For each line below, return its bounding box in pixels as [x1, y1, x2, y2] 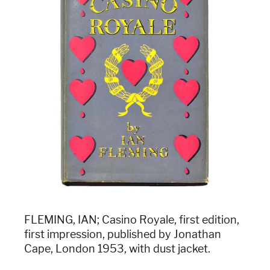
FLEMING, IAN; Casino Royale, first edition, [24, 213, 239, 226]
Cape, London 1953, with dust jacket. [24, 242, 210, 255]
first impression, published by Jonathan [24, 227, 221, 240]
